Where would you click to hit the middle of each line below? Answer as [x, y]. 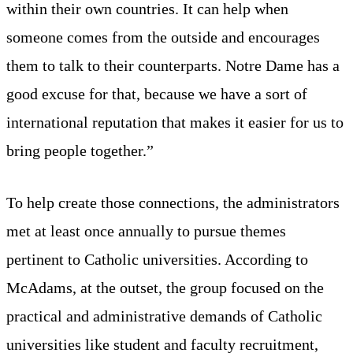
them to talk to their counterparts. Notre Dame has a [173, 65]
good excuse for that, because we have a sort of [157, 93]
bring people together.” [80, 150]
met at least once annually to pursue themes [146, 230]
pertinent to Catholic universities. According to [157, 259]
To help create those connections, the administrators [173, 202]
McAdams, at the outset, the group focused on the [165, 287]
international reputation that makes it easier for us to [175, 122]
